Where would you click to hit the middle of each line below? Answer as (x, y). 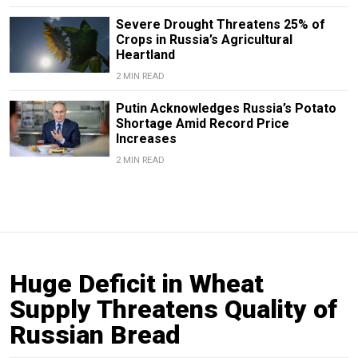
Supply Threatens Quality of (173, 309)
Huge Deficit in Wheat (137, 283)
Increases (146, 138)
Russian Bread (95, 334)
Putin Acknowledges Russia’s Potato (226, 108)
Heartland (145, 54)
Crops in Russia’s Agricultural (204, 39)
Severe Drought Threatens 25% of (220, 24)
